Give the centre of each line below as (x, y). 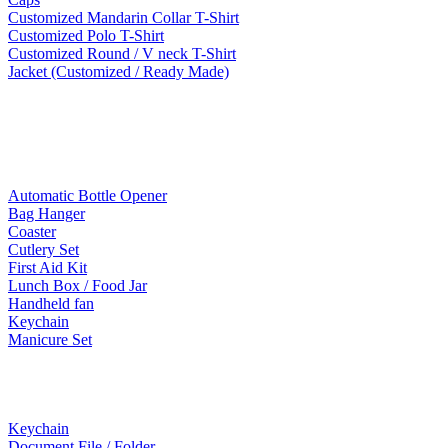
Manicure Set (50, 340)
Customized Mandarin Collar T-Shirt (123, 18)
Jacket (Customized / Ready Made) (118, 72)
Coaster (32, 232)
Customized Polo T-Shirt (86, 36)
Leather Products (74, 374)
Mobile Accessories (80, 106)
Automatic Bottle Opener (87, 196)
